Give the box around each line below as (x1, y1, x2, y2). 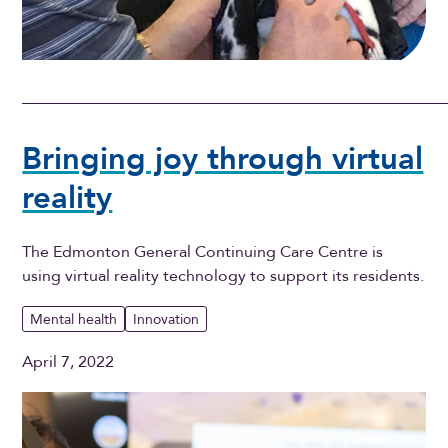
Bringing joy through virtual (22, 137, 424, 180)
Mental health (30, 309, 118, 329)
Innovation (133, 309, 200, 329)
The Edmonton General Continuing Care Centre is (22, 241, 384, 264)
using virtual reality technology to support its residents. (22, 265, 425, 288)
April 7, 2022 (22, 351, 115, 374)
